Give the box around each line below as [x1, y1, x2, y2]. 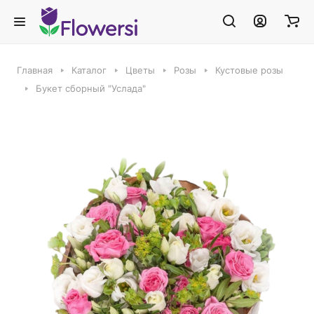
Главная [17, 64, 53, 76]
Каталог [71, 64, 107, 76]
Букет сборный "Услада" [36, 83, 146, 94]
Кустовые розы [215, 64, 283, 76]
